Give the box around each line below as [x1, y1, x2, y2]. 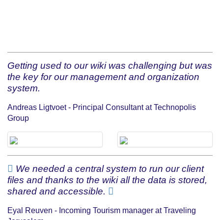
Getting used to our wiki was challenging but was [7, 60, 212, 71]
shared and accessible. [7, 186, 108, 196]
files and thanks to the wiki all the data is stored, [7, 174, 207, 185]
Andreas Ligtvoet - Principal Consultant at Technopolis [7, 103, 196, 111]
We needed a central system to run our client [13, 163, 204, 174]
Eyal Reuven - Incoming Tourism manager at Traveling [7, 206, 196, 215]
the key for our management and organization [7, 71, 199, 82]
